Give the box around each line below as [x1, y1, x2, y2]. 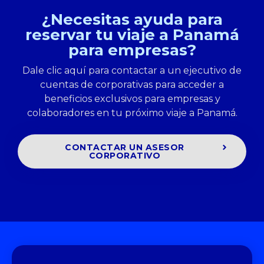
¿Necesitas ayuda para [41, 9, 223, 29]
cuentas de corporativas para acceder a [40, 78, 224, 90]
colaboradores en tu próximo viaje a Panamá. [27, 107, 237, 118]
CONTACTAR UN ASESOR [65, 142, 184, 153]
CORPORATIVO [88, 150, 161, 161]
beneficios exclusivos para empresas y [44, 93, 220, 104]
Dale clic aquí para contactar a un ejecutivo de [22, 64, 242, 76]
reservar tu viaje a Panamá [25, 25, 239, 44]
